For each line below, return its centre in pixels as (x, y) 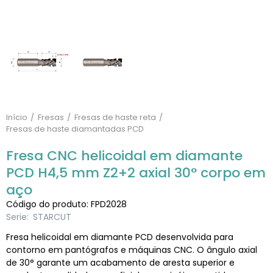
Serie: (19, 217)
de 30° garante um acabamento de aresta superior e (120, 263)
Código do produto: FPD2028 (66, 204)
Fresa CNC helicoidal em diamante (124, 156)
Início (17, 117)
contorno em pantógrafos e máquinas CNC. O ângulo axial (132, 250)
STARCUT (52, 217)
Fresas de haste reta (115, 117)
